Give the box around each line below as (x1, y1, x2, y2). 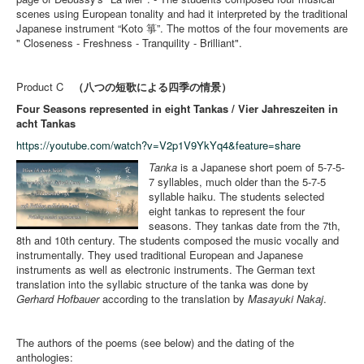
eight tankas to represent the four (149, 203, 305, 219)
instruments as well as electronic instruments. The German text (16, 262, 315, 278)
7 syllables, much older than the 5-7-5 (149, 174, 327, 190)
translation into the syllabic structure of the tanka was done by (16, 276, 309, 292)
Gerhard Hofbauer (16, 291, 99, 307)
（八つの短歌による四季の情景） (73, 79, 232, 95)
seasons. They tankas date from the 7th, (149, 218, 341, 234)
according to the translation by (99, 291, 248, 307)
